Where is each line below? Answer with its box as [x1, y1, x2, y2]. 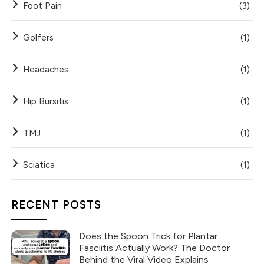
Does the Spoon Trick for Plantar [79, 230, 218, 242]
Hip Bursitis [23, 96, 69, 107]
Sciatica [23, 160, 55, 171]
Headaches [23, 64, 69, 75]
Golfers [23, 32, 54, 44]
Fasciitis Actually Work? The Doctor [79, 242, 230, 254]
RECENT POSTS [11, 198, 102, 212]
